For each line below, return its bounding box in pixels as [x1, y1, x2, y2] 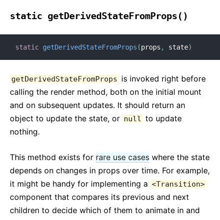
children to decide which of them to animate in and [10, 205, 200, 215]
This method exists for [10, 152, 96, 162]
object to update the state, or [10, 113, 122, 123]
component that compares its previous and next [10, 192, 189, 202]
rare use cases [96, 152, 149, 162]
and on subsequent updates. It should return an [10, 100, 185, 110]
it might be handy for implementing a [10, 179, 150, 189]
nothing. [10, 127, 40, 137]
